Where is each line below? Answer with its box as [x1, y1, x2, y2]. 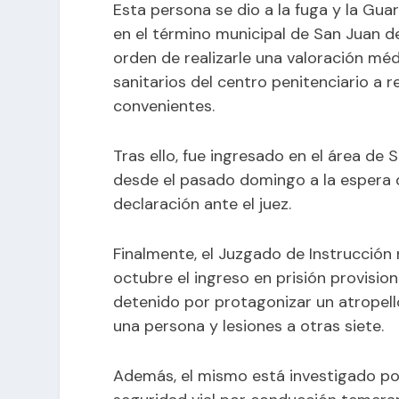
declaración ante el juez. [113, 193, 292, 216]
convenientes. [113, 95, 216, 118]
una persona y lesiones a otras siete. [113, 314, 385, 337]
